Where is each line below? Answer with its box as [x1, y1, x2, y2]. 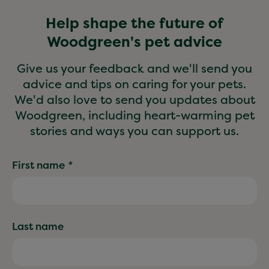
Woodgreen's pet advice [47, 32, 222, 52]
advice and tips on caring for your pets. [23, 76, 246, 92]
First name [12, 158, 65, 172]
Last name [12, 219, 64, 234]
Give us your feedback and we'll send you [17, 60, 252, 77]
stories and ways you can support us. [30, 122, 239, 139]
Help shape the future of [46, 13, 223, 34]
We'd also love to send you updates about [14, 91, 255, 108]
